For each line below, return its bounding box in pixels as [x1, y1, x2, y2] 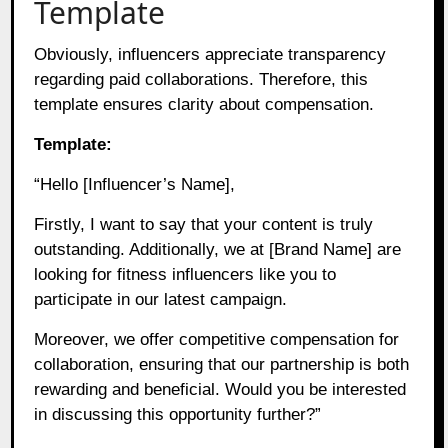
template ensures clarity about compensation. [34, 94, 375, 114]
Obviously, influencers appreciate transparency [34, 44, 387, 64]
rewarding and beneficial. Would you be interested [34, 379, 407, 399]
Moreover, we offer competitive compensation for [34, 329, 400, 349]
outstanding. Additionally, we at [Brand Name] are [34, 239, 402, 259]
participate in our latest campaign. [34, 289, 288, 309]
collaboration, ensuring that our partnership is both [34, 354, 410, 374]
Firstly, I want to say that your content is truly [34, 214, 374, 234]
